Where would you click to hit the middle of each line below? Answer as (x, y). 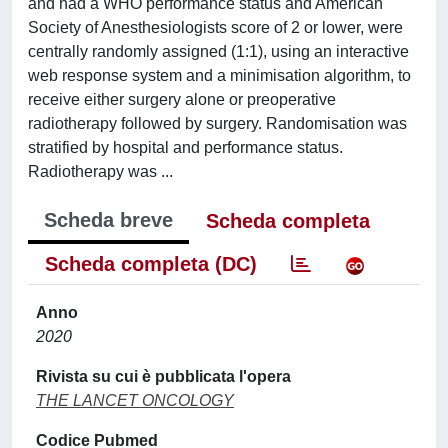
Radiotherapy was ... (100, 171)
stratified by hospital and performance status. (185, 147)
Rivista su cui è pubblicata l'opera (163, 376)
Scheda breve (108, 220)
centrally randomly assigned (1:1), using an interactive (218, 51)
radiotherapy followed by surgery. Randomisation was (217, 123)
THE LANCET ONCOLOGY (135, 400)
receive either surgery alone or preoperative (182, 99)
